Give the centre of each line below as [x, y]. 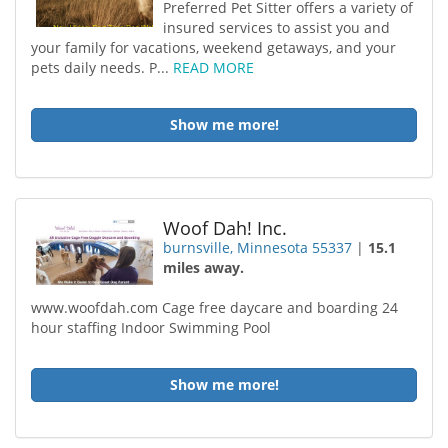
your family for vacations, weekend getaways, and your [213, 47]
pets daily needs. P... [102, 67]
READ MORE [213, 67]
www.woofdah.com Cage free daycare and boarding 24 [214, 307]
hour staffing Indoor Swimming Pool [151, 327]
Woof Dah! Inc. [225, 228]
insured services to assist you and [277, 27]
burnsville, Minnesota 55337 [258, 247]
